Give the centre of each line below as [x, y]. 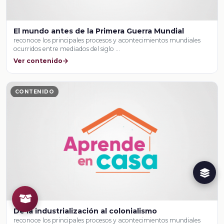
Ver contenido [38, 60]
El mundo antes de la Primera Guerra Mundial [99, 31]
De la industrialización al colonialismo [85, 211]
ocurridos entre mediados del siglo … [67, 48]
